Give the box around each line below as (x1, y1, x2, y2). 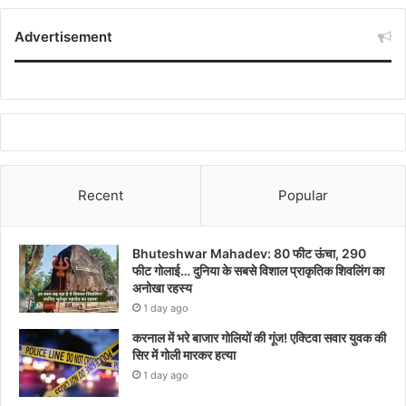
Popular (278, 186, 328, 204)
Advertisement (14, 27, 112, 45)
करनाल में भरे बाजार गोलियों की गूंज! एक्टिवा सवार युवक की (132, 329, 386, 345)
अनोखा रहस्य (132, 279, 192, 295)
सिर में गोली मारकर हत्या (132, 346, 236, 362)
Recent (78, 186, 123, 204)
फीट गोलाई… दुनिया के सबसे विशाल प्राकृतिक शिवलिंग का (132, 262, 384, 278)
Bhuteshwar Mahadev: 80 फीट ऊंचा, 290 (132, 245, 366, 261)
